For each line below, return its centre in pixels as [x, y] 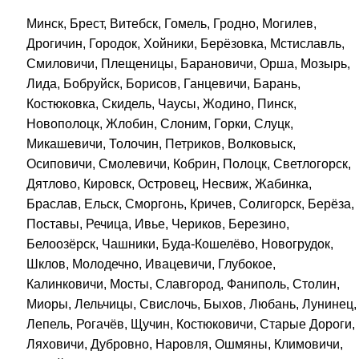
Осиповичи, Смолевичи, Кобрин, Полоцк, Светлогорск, [189, 163]
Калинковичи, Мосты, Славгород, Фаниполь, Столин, [184, 284]
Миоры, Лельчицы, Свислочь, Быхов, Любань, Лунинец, [192, 304]
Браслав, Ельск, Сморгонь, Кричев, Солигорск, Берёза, [191, 204]
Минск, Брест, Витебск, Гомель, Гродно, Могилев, [172, 23]
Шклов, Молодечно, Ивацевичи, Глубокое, [151, 264]
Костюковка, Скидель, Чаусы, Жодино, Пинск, [162, 103]
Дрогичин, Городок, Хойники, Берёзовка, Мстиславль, [186, 43]
